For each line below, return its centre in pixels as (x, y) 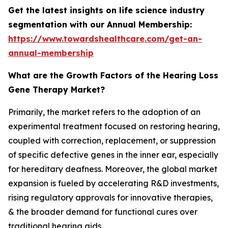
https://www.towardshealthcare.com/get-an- (105, 39)
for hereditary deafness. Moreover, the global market (113, 169)
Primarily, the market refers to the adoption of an (104, 112)
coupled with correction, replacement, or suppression (112, 141)
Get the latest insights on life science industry (106, 10)
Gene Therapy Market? (56, 90)
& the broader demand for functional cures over (103, 212)
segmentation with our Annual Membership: (100, 25)
